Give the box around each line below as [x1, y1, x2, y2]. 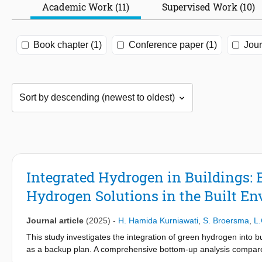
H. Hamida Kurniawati [118, 216, 198, 226]
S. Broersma [203, 216, 249, 226]
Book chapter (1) [33, 40, 102, 50]
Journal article [26, 216, 84, 226]
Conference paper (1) [129, 40, 217, 50]
